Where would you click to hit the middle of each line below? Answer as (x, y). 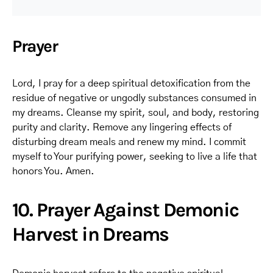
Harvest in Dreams (90, 234)
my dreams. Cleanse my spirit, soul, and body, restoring (136, 113)
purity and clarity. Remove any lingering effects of (122, 127)
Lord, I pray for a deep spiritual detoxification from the (131, 83)
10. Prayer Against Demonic (126, 210)
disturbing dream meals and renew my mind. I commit (129, 142)
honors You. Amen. (53, 171)
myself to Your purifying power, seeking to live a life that (135, 157)
